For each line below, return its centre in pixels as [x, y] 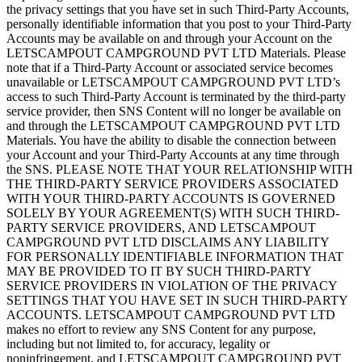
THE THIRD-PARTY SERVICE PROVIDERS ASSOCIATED [173, 183]
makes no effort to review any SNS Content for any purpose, [161, 329]
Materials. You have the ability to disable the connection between [171, 140]
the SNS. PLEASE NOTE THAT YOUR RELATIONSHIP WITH [180, 169]
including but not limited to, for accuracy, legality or [138, 343]
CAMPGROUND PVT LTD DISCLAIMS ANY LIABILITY [168, 242]
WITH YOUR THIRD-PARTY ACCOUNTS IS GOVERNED [171, 198]
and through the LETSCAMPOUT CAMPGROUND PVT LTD [173, 125]
